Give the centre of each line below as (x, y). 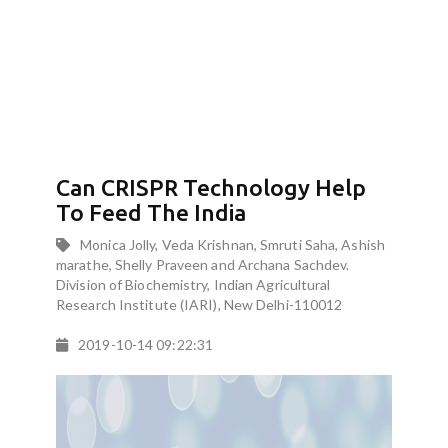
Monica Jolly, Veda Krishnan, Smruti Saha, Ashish (232, 244)
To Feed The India (151, 212)
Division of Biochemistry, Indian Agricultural (193, 284)
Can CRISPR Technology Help (211, 187)
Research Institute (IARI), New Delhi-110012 (199, 304)
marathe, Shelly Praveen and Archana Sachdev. (203, 264)
